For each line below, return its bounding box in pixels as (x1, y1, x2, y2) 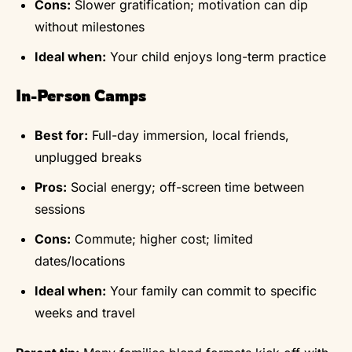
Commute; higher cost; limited (71, 230, 253, 247)
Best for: (35, 126, 88, 143)
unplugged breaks (35, 148, 141, 165)
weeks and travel (35, 304, 135, 321)
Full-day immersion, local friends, (88, 126, 289, 143)
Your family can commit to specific (106, 282, 317, 299)
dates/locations (35, 252, 125, 269)
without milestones (35, 18, 145, 35)
